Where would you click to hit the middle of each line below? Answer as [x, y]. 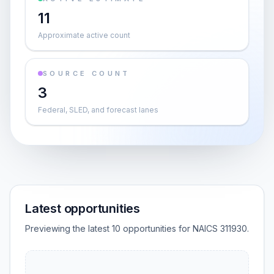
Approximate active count [84, 35]
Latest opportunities [83, 209]
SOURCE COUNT [87, 73]
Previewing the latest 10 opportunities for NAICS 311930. [137, 228]
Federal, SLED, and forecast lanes [98, 110]
